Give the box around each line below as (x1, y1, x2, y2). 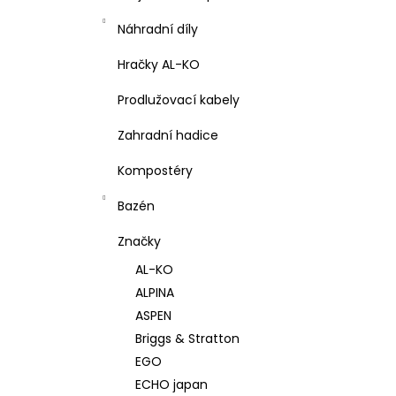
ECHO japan (135, 376, 208, 393)
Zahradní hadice (118, 126, 218, 144)
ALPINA (135, 284, 174, 301)
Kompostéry (118, 162, 193, 179)
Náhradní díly (118, 20, 198, 38)
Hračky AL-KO (118, 56, 200, 73)
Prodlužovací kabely (118, 91, 240, 109)
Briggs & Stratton (135, 330, 240, 347)
